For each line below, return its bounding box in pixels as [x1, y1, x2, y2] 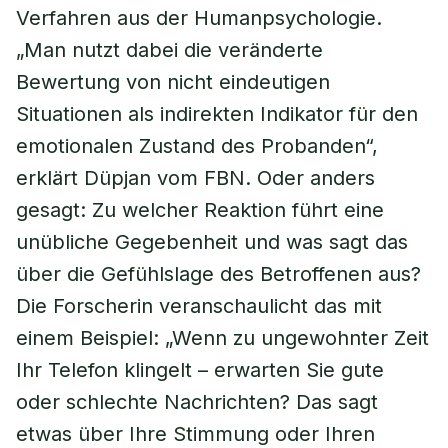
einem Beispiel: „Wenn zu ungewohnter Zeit [16, 326, 429, 350]
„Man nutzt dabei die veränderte [16, 38, 323, 62]
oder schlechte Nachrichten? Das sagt [16, 390, 378, 414]
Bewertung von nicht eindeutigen [16, 70, 330, 94]
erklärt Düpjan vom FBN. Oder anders [16, 166, 375, 190]
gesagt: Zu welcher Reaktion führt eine [16, 198, 384, 222]
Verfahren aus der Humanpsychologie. [16, 6, 382, 30]
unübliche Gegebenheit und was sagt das [16, 230, 408, 254]
